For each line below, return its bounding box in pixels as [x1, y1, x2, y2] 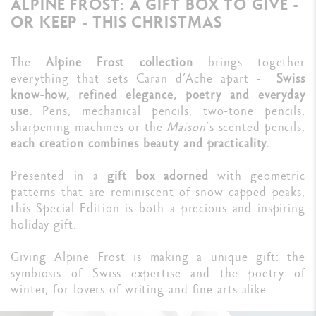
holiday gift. [11, 216, 77, 233]
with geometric [217, 167, 306, 184]
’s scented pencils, [205, 119, 305, 135]
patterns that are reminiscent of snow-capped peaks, [11, 183, 305, 200]
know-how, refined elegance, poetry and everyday [11, 86, 305, 103]
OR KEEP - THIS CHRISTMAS [11, 11, 222, 33]
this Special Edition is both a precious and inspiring [11, 200, 305, 217]
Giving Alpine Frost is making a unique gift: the [11, 248, 305, 265]
